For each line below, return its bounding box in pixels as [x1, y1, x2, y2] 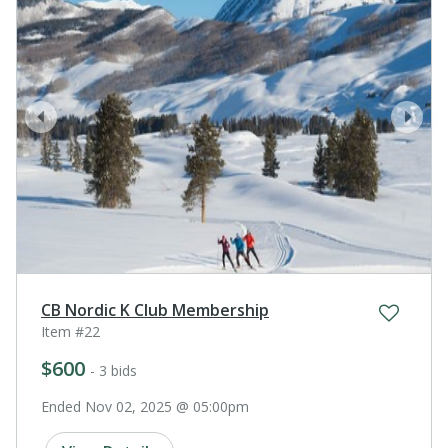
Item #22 [41, 321, 100, 341]
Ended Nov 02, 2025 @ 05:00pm [41, 396, 249, 416]
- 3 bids [90, 360, 137, 380]
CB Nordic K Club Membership [41, 298, 269, 321]
